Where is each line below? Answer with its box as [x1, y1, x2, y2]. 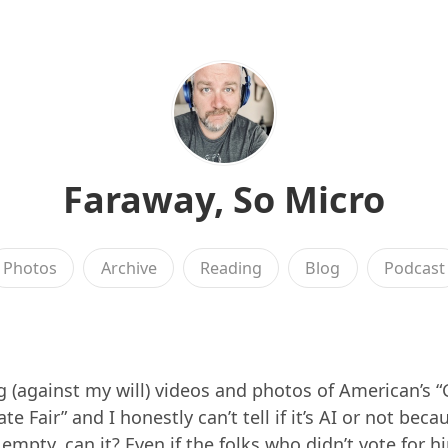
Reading [200, 257, 262, 279]
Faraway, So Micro [63, 175, 385, 224]
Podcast [383, 257, 445, 279]
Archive [100, 257, 157, 279]
